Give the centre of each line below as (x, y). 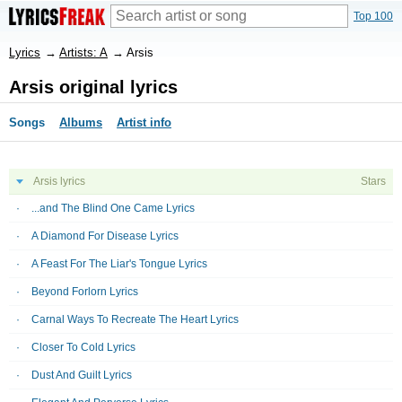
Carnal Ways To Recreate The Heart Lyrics (135, 319)
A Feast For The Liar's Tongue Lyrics (119, 264)
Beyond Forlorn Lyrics (85, 292)
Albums (81, 122)
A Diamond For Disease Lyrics (105, 236)
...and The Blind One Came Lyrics (113, 208)
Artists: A (83, 52)
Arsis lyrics (59, 181)
